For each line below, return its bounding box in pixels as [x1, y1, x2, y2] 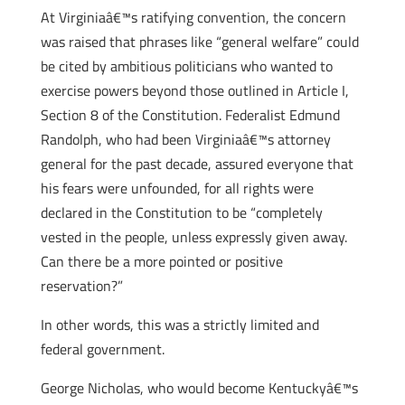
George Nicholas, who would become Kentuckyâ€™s [40, 377, 358, 399]
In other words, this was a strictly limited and [40, 314, 319, 335]
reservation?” [40, 275, 123, 297]
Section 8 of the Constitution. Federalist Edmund [40, 104, 340, 126]
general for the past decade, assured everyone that [40, 153, 353, 174]
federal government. [40, 338, 165, 360]
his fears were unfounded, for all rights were [40, 177, 314, 199]
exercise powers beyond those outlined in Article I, [40, 80, 349, 101]
